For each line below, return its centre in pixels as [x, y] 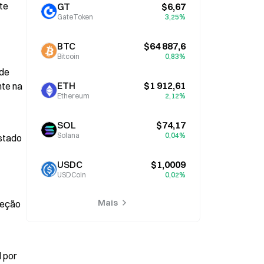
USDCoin [72, 175]
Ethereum [73, 96]
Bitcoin [68, 56]
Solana [68, 135]
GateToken [75, 17]
